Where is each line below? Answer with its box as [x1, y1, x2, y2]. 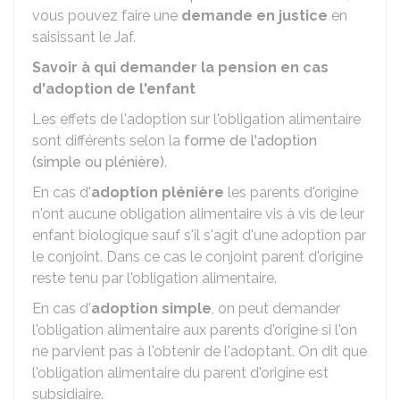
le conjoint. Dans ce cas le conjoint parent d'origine [32, 248, 362, 265]
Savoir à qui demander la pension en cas [32, 59, 329, 76]
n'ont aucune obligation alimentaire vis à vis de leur [32, 205, 364, 222]
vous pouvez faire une [32, 7, 181, 24]
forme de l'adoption [184, 132, 317, 149]
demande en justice [181, 7, 328, 24]
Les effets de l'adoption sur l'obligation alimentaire [32, 111, 361, 128]
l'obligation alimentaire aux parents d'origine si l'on [32, 321, 357, 338]
